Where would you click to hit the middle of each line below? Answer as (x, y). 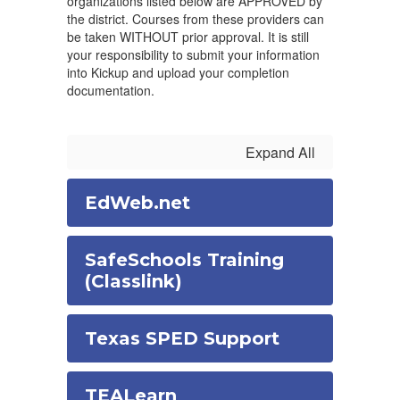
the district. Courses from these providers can (196, 19)
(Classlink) (133, 281)
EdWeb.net (137, 203)
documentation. (111, 90)
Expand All (280, 152)
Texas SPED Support (182, 338)
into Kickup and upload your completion (178, 72)
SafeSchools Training (184, 260)
